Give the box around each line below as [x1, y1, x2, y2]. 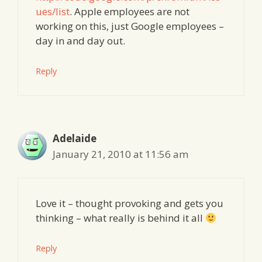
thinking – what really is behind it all [36, 211, 205, 225]
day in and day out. [36, 34, 125, 48]
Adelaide [53, 131, 96, 145]
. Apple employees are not [70, 5, 189, 19]
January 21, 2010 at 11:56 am [53, 147, 188, 161]
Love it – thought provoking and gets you [36, 196, 223, 211]
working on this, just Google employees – [36, 19, 224, 33]
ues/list [36, 5, 70, 19]
